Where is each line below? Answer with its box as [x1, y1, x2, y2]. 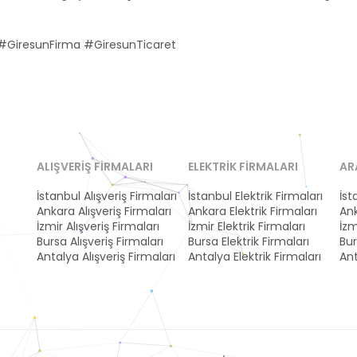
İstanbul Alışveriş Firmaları [37, 188, 177, 204]
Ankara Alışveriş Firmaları [37, 203, 171, 219]
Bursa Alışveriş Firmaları [37, 233, 163, 249]
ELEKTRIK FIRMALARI [188, 159, 298, 175]
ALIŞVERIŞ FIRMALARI [37, 159, 153, 175]
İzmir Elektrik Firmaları [188, 218, 305, 234]
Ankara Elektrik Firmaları [188, 203, 317, 219]
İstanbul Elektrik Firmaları [188, 188, 323, 204]
